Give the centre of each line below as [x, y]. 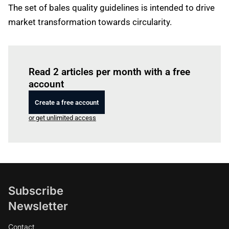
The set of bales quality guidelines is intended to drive [111, 8]
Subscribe [36, 191]
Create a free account [67, 102]
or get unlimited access [62, 118]
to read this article [123, 58]
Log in [88, 58]
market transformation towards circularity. [90, 22]
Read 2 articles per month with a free [109, 72]
